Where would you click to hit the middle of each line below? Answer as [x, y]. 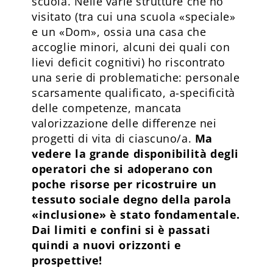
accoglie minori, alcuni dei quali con [131, 47]
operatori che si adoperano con [122, 168]
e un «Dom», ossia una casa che [119, 31]
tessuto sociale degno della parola [132, 199]
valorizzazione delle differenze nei [124, 123]
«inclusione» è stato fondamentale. [136, 214]
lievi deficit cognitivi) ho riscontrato [129, 62]
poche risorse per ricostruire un [124, 184]
